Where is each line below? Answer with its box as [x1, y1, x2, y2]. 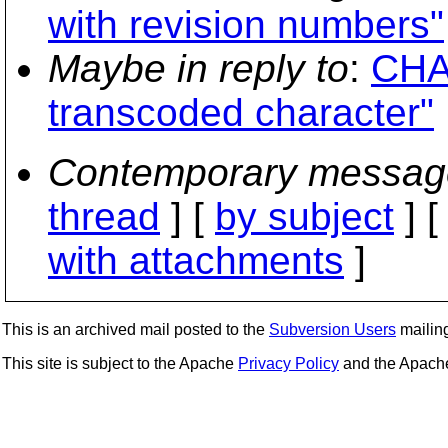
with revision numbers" [48, 3, 444, 46]
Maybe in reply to [48, 47, 349, 90]
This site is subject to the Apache [2, 355, 238, 372]
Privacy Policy [238, 355, 339, 372]
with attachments [48, 239, 344, 282]
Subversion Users [269, 321, 396, 338]
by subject [215, 195, 394, 238]
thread [48, 195, 160, 238]
